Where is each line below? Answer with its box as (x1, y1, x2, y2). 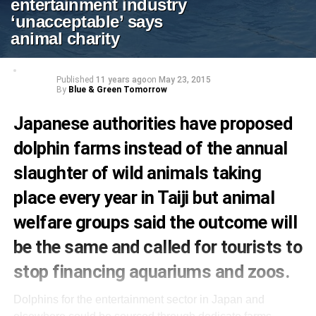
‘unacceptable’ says (11, 12, 163, 31)
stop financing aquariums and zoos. (13, 261, 290, 282)
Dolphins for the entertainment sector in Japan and (13, 293, 265, 305)
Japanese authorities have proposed (13, 113, 293, 134)
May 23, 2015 (158, 75, 211, 85)
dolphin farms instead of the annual (13, 138, 288, 159)
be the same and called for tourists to (13, 236, 303, 257)
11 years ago (95, 75, 147, 85)
